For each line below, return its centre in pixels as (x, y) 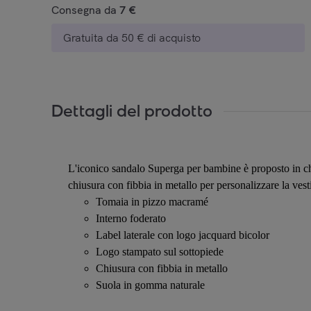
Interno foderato (131, 218)
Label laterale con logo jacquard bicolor (183, 235)
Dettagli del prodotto (132, 111)
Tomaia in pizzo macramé (152, 201)
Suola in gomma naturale (150, 285)
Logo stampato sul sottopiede (160, 251)
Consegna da (85, 10)
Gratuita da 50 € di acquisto (132, 37)
